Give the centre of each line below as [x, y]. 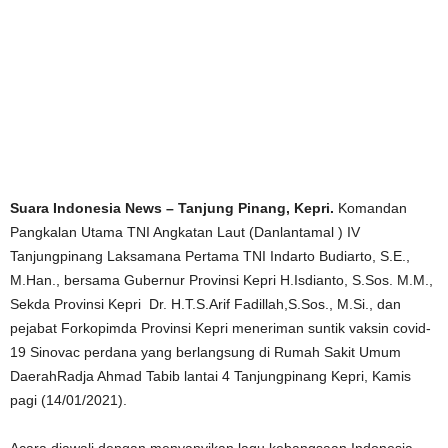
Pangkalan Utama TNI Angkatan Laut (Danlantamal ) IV [185, 231]
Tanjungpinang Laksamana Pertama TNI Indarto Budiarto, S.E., [210, 255]
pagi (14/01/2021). [68, 399]
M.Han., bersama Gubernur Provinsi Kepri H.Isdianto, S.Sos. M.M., [221, 279]
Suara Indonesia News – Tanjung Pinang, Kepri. [172, 207]
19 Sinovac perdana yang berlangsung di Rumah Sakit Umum [205, 351]
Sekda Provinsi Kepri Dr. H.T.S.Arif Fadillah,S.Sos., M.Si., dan [205, 303]
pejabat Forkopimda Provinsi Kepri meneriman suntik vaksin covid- [220, 327]
